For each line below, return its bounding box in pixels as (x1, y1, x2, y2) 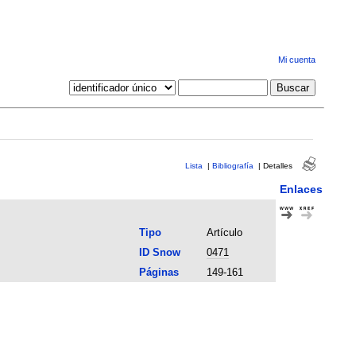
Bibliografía (211, 161, 253, 170)
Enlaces (279, 182, 323, 195)
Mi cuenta (277, 55, 315, 65)
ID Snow (138, 246, 180, 258)
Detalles (262, 161, 292, 170)
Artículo (206, 226, 242, 238)
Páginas (138, 265, 179, 278)
